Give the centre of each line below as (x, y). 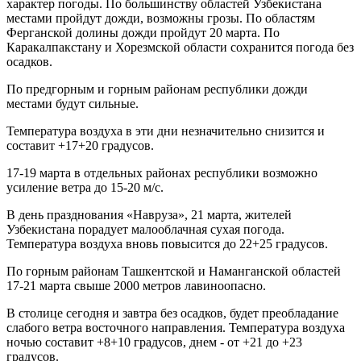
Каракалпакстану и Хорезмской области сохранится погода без (180, 47)
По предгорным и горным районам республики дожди (157, 89)
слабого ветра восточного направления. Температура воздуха (176, 327)
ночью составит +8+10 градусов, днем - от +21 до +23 (154, 342)
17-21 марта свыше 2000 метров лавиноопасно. (136, 285)
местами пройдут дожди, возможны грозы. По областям (161, 18)
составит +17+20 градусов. (80, 145)
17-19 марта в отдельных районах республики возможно (162, 172)
